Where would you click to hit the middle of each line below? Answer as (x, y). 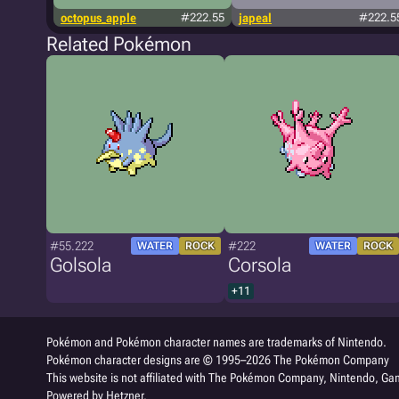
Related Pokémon (119, 44)
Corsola (260, 265)
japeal (255, 18)
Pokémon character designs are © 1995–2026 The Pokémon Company (218, 360)
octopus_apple (98, 18)
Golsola (81, 265)
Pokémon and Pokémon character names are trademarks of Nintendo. (216, 342)
